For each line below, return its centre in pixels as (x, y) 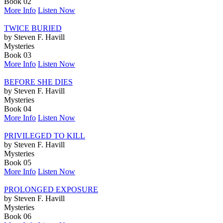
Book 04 (18, 109)
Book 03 (18, 55)
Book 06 (18, 216)
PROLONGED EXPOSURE (51, 189)
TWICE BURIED (33, 28)
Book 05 (18, 162)
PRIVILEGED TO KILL (45, 135)
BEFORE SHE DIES (38, 82)
